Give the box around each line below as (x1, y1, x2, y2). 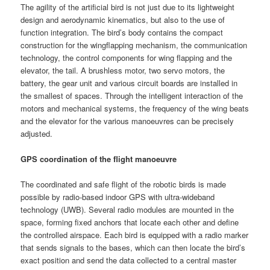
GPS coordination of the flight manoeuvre (20, 153, 177, 165)
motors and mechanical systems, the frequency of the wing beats (20, 102, 250, 115)
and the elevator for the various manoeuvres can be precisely (20, 115, 234, 127)
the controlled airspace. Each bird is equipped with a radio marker (20, 229, 249, 241)
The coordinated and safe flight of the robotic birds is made (20, 178, 227, 190)
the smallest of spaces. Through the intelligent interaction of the (20, 90, 243, 102)
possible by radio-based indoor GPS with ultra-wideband (20, 191, 215, 203)
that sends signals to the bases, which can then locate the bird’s (20, 242, 246, 254)
